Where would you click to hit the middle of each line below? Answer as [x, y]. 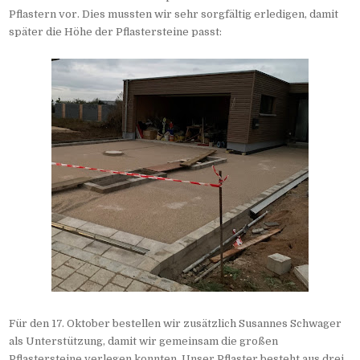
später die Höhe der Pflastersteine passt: [116, 32]
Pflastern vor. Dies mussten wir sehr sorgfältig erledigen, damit [174, 14]
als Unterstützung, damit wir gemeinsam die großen [144, 342]
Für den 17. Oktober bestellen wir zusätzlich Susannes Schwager [176, 324]
